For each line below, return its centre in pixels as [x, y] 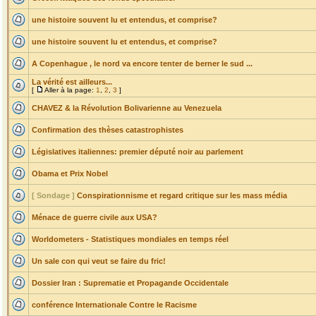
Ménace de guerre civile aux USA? [95, 217]
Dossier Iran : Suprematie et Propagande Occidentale [130, 283]
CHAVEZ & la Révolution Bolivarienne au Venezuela [127, 108]
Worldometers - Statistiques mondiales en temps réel [130, 239]
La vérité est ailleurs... [72, 82]
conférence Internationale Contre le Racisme [114, 305]
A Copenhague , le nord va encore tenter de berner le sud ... [142, 63]
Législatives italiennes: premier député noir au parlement [138, 152]
